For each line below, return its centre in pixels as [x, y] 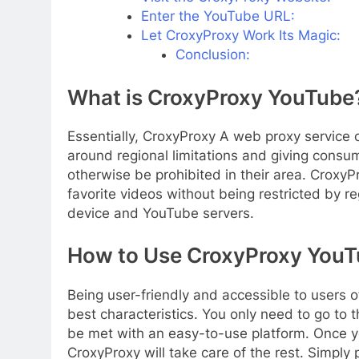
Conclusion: [213, 55]
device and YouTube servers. [161, 213]
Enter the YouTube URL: [218, 16]
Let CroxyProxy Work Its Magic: [240, 36]
